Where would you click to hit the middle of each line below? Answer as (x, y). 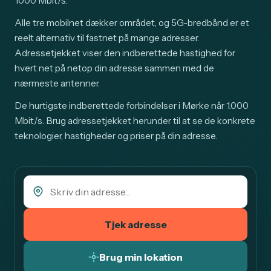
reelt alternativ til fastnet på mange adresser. (107, 38)
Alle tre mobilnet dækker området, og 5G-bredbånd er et (132, 23)
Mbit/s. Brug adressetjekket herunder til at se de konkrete (135, 121)
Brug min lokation (141, 257)
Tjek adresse (135, 225)
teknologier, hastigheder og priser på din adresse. (116, 136)
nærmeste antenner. (57, 83)
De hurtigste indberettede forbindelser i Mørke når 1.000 (132, 106)
